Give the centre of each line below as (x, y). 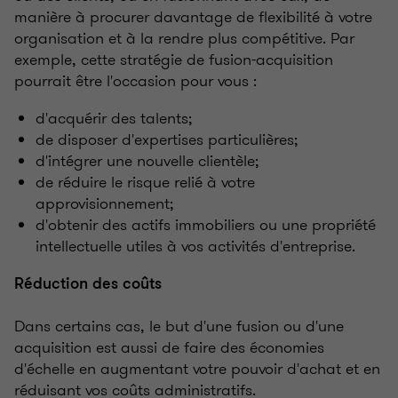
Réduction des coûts (88, 284)
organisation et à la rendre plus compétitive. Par (184, 39)
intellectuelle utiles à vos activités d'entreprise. (195, 247)
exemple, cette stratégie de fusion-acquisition (174, 60)
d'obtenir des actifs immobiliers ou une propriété (206, 225)
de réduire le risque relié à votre (145, 183)
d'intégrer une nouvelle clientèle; (147, 161)
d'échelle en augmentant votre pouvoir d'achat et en (197, 369)
